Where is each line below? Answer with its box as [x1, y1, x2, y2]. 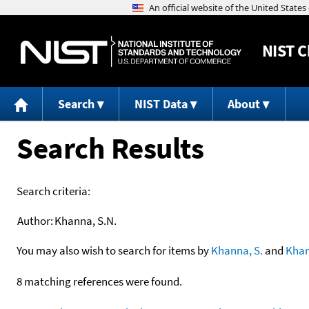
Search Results [17, 128, 203, 167]
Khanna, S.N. [54, 212, 117, 228]
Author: [17, 212, 53, 228]
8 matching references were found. [17, 273, 182, 289]
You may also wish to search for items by [17, 242, 211, 258]
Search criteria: [17, 183, 90, 199]
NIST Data [134, 96, 188, 112]
